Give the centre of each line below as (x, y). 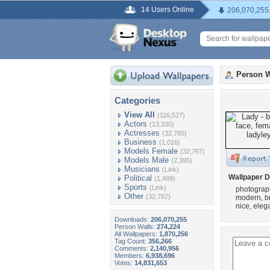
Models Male (146, 160)
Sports (136, 187)
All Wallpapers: (137, 234)
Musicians (142, 169)
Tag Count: (131, 241)
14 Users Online (168, 10)
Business (140, 142)
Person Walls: (136, 227)
